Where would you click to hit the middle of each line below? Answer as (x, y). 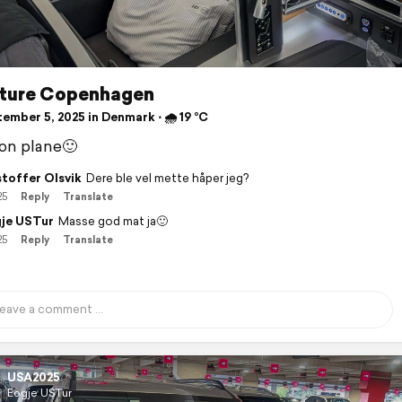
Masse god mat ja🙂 (113, 221)
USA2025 (33, 377)
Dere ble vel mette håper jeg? (167, 178)
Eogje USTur (39, 392)
